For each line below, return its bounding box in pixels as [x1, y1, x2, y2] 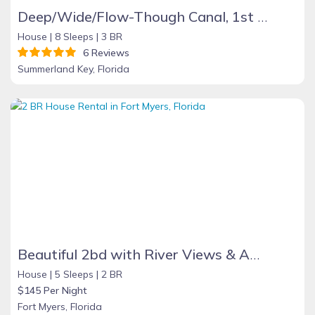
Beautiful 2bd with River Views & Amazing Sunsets [250, 245, 259, 263]
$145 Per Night [18, 284, 87, 297]
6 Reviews [77, 46, 129, 59]
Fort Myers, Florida [18, 300, 102, 313]
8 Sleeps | [55, 30, 98, 43]
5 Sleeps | [55, 268, 98, 281]
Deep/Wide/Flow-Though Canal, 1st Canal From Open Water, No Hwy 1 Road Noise [257, 8, 267, 25]
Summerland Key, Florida [18, 63, 129, 75]
